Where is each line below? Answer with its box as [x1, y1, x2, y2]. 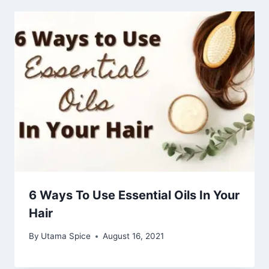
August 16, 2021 [103, 231, 165, 241]
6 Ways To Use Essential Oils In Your [29, 187, 240, 202]
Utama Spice [41, 231, 91, 241]
